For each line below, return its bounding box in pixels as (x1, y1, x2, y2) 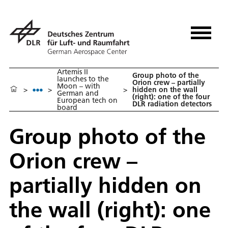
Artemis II (57, 67, 88, 77)
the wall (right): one (9, 196, 211, 223)
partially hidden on (9, 172, 202, 199)
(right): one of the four (132, 92, 210, 102)
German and (57, 89, 99, 98)
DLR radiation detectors (132, 99, 212, 109)
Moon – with (57, 81, 100, 91)
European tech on (57, 96, 118, 105)
